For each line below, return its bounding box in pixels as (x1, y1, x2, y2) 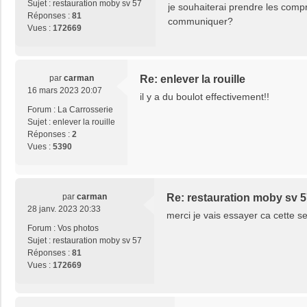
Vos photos (58, 223, 99, 234)
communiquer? (168, 16, 233, 27)
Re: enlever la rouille (140, 73, 245, 86)
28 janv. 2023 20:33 (27, 204, 101, 214)
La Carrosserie (58, 105, 113, 115)
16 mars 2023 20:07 (27, 86, 102, 96)
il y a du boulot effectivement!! (140, 91, 269, 103)
